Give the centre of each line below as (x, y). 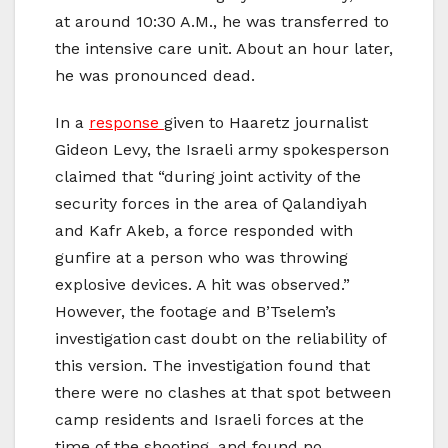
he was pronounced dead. (155, 75)
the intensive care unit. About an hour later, (224, 48)
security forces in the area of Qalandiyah (211, 203)
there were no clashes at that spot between (223, 392)
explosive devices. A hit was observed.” (202, 284)
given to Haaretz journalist (266, 122)
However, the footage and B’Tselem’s (195, 311)
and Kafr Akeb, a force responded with (204, 230)
